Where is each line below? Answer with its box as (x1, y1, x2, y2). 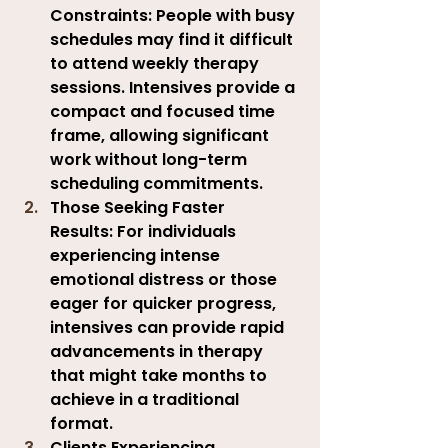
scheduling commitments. (50, 171, 263, 195)
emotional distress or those (50, 267, 281, 291)
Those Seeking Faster (50, 195, 229, 219)
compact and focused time (50, 99, 279, 123)
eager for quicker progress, (50, 291, 280, 315)
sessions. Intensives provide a (50, 75, 299, 99)
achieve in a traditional (50, 387, 243, 411)
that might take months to (50, 363, 271, 387)
